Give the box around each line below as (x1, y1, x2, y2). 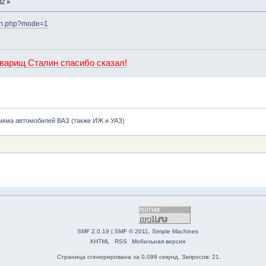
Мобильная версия (132, 237, 185, 245)
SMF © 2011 (114, 227, 148, 235)
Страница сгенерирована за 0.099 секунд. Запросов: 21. (57, 253, 221, 260)
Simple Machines (151, 227, 198, 235)
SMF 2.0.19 (77, 227, 109, 235)
